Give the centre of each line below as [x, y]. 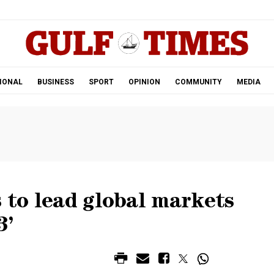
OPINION [144, 82]
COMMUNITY [198, 82]
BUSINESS [55, 82]
